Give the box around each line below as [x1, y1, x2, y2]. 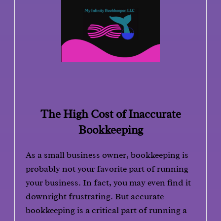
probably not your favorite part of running [26, 163, 189, 174]
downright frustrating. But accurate [26, 191, 164, 202]
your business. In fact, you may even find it [26, 177, 191, 188]
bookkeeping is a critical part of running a [26, 205, 187, 216]
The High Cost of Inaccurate [40, 107, 181, 121]
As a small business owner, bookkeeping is [26, 149, 189, 160]
